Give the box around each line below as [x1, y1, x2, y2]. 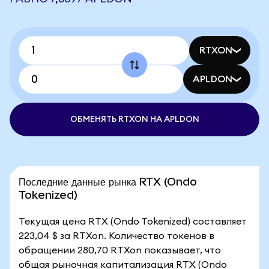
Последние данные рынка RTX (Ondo [19, 175, 197, 188]
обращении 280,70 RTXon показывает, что [19, 246, 221, 255]
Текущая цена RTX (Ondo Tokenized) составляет [19, 217, 247, 226]
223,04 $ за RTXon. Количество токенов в [19, 231, 214, 241]
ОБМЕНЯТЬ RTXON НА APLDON [70, 115, 199, 124]
